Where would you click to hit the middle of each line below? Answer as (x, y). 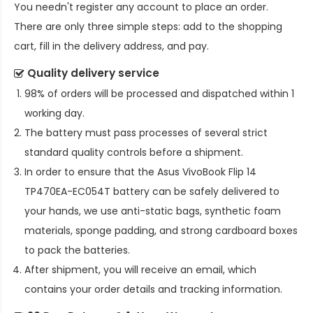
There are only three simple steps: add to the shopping (148, 27)
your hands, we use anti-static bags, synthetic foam (153, 211)
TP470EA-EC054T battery (87, 192)
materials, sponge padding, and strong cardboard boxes (161, 231)
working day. (54, 114)
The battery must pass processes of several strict (146, 133)
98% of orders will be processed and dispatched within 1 (159, 94)
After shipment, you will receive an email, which (140, 270)
